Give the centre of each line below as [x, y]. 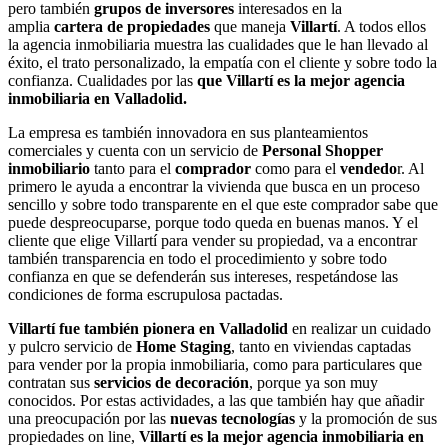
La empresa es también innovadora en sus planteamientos [188, 133]
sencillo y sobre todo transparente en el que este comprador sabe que [223, 205]
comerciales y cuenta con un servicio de [135, 151]
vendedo [366, 169]
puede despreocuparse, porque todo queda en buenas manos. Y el [213, 223]
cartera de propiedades [132, 27]
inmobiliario [49, 169]
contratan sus [51, 383]
